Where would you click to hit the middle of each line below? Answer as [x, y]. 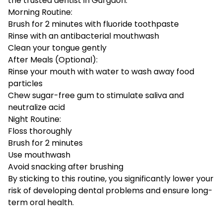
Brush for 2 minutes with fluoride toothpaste [93, 24]
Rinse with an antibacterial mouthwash [83, 36]
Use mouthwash [39, 155]
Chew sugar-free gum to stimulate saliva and [96, 96]
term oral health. [41, 203]
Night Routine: [34, 119]
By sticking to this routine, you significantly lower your [111, 179]
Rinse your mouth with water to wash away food [101, 72]
